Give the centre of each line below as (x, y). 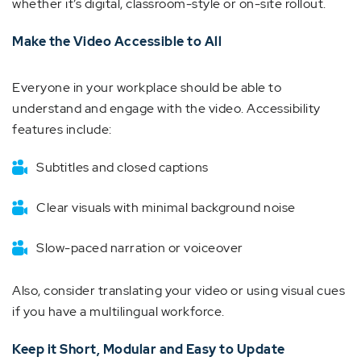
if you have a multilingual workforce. (118, 311)
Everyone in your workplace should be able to (147, 87)
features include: (62, 129)
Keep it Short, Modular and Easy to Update (149, 349)
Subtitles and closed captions (122, 167)
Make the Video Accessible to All (117, 41)
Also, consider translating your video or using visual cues (178, 290)
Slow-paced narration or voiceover (140, 248)
